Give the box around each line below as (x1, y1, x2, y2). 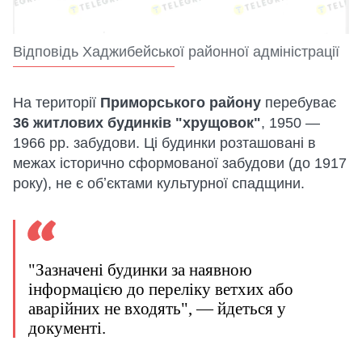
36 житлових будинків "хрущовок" (13, 115, 261, 132)
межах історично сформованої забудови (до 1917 (13, 155, 347, 172)
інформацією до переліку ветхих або (28, 280, 293, 299)
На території (13, 95, 100, 112)
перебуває (265, 95, 336, 112)
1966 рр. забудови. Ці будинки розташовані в (13, 135, 316, 152)
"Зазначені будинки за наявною (28, 261, 252, 280)
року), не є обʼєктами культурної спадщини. (13, 175, 305, 192)
